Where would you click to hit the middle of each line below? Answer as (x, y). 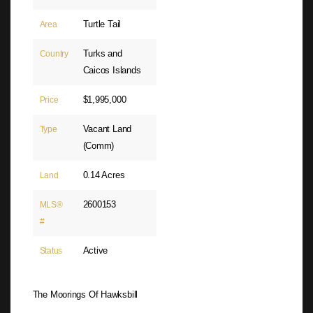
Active (95, 251)
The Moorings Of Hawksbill (85, 294)
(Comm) (99, 146)
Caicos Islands (112, 71)
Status (51, 251)
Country (54, 54)
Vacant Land (107, 129)
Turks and (102, 54)
